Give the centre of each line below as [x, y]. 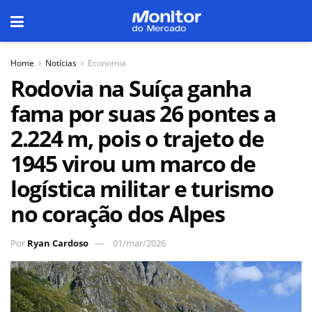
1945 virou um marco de [133, 163]
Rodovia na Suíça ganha [131, 88]
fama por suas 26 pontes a [143, 113]
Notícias [61, 63]
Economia [107, 63]
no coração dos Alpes [118, 213]
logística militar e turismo [142, 188]
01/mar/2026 [139, 243]
